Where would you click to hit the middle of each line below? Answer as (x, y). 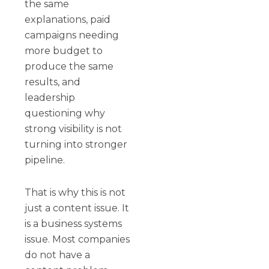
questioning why (65, 113)
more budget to (64, 50)
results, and (53, 82)
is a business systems (74, 223)
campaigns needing (72, 35)
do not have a (58, 255)
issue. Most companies (77, 239)
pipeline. (45, 160)
